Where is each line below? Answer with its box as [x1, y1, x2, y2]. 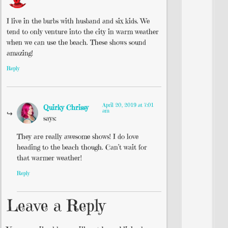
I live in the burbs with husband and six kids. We [7, 16, 150, 25]
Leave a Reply [7, 195, 105, 216]
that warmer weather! [17, 153, 82, 162]
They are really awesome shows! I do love [17, 131, 138, 141]
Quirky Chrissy [43, 103, 89, 112]
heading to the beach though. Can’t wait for [17, 142, 147, 152]
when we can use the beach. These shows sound [7, 37, 146, 47]
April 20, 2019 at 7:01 [102, 101, 154, 109]
